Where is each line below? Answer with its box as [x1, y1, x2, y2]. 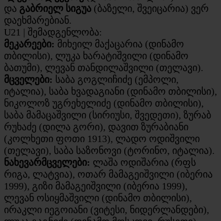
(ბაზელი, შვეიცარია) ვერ [91, 2, 209, 14]
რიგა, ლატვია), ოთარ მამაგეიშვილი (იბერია [4, 168, 213, 180]
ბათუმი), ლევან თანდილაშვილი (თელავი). [4, 62, 203, 73]
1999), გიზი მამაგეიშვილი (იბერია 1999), [4, 180, 187, 191]
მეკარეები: [4, 38, 57, 49]
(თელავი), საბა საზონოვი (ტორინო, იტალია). [4, 145, 215, 156]
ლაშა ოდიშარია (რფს [90, 156, 196, 168]
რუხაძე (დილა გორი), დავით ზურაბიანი [4, 121, 188, 132]
